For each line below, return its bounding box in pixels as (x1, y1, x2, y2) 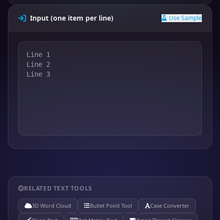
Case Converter (150, 202, 190, 209)
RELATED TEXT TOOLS (24, 184, 92, 192)
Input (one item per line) (30, 13, 113, 23)
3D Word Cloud (32, 202, 71, 209)
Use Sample (168, 14, 202, 22)
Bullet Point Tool (90, 202, 132, 209)
